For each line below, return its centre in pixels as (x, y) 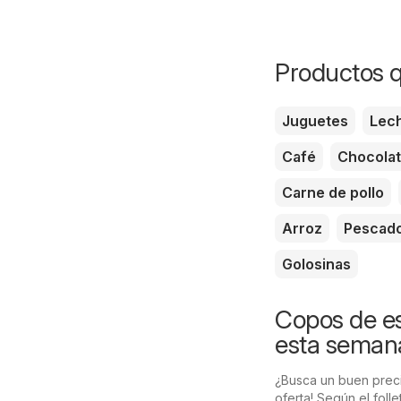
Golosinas (316, 264)
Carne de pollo (333, 192)
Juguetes (315, 120)
